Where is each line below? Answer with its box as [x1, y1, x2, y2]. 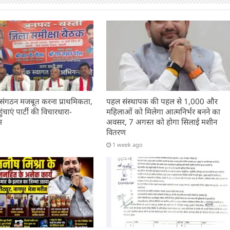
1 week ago [112, 140, 143, 148]
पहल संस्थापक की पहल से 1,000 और [106, 95, 218, 106]
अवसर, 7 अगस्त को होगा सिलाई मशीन [106, 116, 218, 127]
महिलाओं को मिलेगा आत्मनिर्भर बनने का [106, 106, 221, 117]
